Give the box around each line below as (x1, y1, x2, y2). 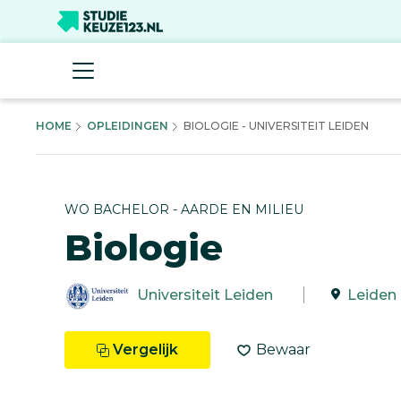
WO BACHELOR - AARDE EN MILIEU (64, 200, 303, 218)
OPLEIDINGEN (87, 119, 168, 132)
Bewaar (256, 340, 311, 358)
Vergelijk (113, 340, 178, 358)
